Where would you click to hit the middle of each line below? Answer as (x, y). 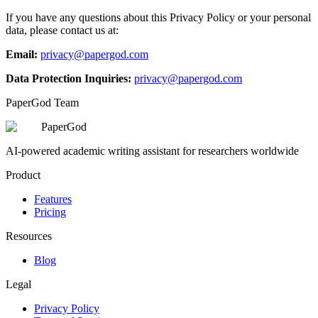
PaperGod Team (42, 102)
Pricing (50, 212)
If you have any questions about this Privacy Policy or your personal (158, 17)
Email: (22, 54)
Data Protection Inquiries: (68, 78)
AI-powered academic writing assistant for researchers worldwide (152, 150)
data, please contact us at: (62, 30)
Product (23, 175)
